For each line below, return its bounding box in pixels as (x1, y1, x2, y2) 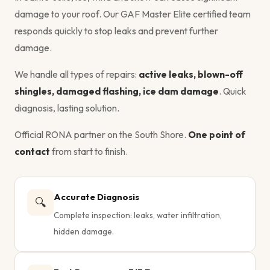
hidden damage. (54, 226, 114, 237)
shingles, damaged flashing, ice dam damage (14, 85, 219, 97)
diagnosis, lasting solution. (14, 102, 119, 114)
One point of (188, 128, 245, 140)
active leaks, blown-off (139, 68, 243, 80)
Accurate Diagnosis (54, 191, 139, 202)
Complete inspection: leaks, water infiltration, (54, 210, 222, 221)
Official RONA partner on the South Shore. (14, 128, 188, 140)
